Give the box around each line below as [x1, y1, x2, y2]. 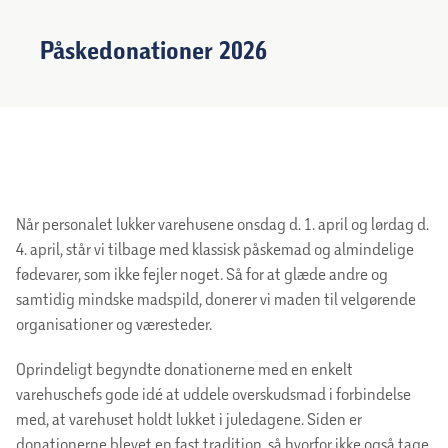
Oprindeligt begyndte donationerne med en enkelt [16, 359, 353, 379]
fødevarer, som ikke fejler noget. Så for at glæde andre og [16, 264, 388, 284]
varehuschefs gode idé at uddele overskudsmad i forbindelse [16, 384, 411, 404]
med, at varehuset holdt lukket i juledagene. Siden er [16, 409, 362, 429]
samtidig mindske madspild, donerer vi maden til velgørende [16, 289, 416, 309]
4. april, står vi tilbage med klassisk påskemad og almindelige [16, 239, 414, 259]
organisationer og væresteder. [16, 314, 212, 334]
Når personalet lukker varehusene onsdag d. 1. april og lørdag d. [16, 214, 429, 234]
